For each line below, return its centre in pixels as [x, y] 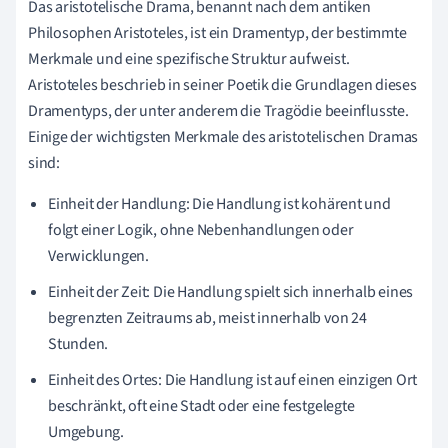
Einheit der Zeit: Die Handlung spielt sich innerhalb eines [231, 291]
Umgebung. [86, 431]
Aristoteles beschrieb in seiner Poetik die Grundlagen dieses [222, 84]
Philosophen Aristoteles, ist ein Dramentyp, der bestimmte [217, 32]
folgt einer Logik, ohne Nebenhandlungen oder [201, 229]
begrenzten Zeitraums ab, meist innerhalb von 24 [207, 317]
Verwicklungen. [98, 255]
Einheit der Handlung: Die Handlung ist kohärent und [219, 203]
